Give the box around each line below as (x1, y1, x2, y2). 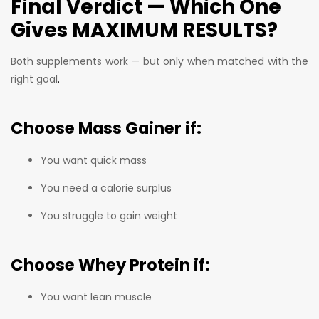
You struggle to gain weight (41, 208, 177, 223)
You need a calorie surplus (41, 180, 172, 195)
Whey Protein (78, 253, 190, 277)
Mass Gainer (78, 117, 182, 140)
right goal (11, 71, 58, 86)
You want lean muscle (41, 289, 152, 304)
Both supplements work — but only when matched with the (11, 53, 308, 68)
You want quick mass (41, 152, 147, 167)
